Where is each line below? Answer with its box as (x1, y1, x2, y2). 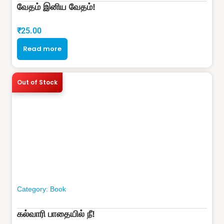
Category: (17, 184, 50, 193)
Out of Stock (17, 77, 57, 86)
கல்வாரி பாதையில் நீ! (17, 208, 95, 219)
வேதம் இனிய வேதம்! (17, 1, 95, 12)
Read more (23, 43, 61, 53)
